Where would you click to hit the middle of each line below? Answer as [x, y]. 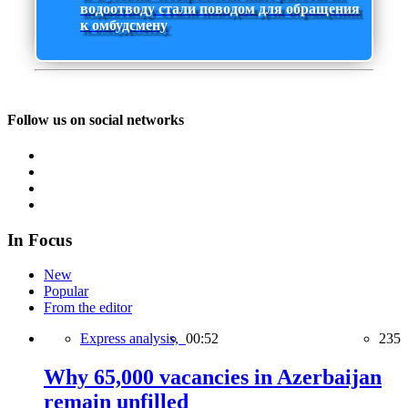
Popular [66, 291]
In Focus [40, 240]
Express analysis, [133, 339]
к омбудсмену [124, 25]
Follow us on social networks [96, 119]
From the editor [88, 308]
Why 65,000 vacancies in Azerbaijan [213, 377]
